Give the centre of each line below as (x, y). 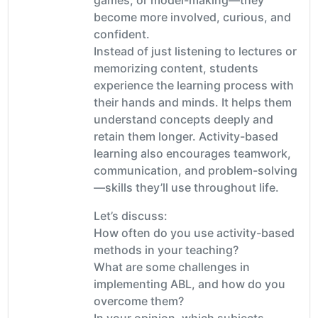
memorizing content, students (176, 68)
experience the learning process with (194, 85)
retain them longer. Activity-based (186, 136)
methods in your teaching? (166, 250)
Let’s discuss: (131, 215)
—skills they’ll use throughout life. (186, 187)
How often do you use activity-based (194, 232)
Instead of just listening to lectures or (195, 51)
